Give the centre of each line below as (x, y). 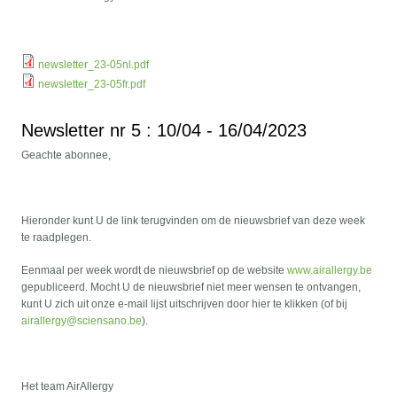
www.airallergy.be (330, 271)
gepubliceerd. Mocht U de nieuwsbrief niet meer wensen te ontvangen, (191, 288)
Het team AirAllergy (68, 387)
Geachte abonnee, (66, 156)
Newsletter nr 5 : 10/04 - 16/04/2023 (164, 131)
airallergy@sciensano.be (82, 321)
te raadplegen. (57, 238)
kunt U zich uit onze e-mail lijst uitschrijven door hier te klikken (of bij (185, 304)
